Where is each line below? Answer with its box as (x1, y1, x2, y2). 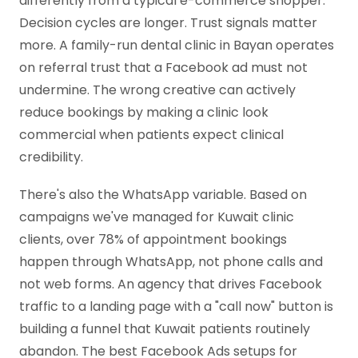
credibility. (19, 147, 83, 166)
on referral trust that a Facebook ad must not (19, 58, 308, 77)
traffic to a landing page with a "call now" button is (19, 296, 333, 316)
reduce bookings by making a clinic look (19, 102, 268, 121)
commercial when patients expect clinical (19, 125, 284, 144)
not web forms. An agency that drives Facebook (19, 274, 322, 293)
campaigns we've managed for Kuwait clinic (19, 207, 294, 226)
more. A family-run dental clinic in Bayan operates (19, 35, 334, 54)
